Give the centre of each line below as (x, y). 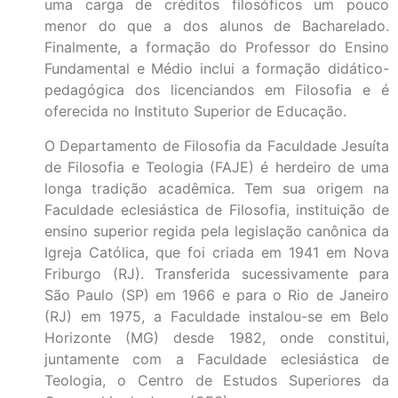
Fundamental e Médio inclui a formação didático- (217, 69)
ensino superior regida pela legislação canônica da (217, 231)
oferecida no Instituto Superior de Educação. (195, 111)
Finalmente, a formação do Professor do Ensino (217, 48)
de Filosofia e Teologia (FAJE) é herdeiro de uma (217, 167)
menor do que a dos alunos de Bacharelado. (217, 26)
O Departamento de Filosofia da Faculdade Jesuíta (217, 145)
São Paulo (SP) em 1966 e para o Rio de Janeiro (217, 295)
